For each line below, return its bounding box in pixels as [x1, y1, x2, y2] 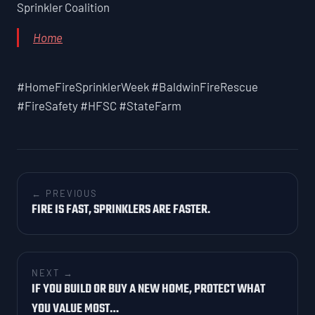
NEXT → [32, 266, 74, 278]
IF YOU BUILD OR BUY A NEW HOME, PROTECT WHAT [32, 279, 265, 299]
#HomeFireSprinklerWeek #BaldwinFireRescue [17, 79, 258, 94]
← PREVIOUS [32, 187, 98, 199]
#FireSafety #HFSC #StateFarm [17, 98, 181, 112]
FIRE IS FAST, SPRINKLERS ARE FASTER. [32, 200, 210, 219]
